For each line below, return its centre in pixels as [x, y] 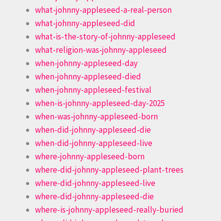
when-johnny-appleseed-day [86, 63]
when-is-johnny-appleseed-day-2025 [100, 103]
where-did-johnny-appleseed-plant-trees [109, 169]
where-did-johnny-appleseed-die [94, 196]
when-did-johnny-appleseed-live [94, 143]
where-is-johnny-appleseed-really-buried [109, 209]
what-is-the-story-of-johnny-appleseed [105, 36]
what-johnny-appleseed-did [85, 23]
